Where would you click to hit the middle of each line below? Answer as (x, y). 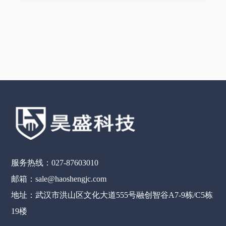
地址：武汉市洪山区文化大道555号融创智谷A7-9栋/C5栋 (112, 195)
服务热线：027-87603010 (55, 163)
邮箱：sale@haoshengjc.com (59, 179)
